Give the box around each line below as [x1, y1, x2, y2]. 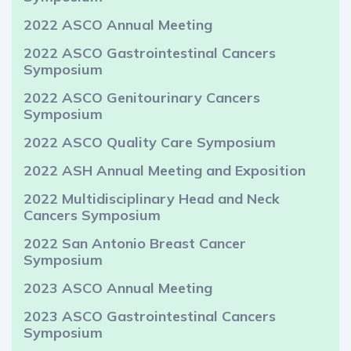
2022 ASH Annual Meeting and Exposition [24, 161, 306, 180]
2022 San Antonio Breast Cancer [24, 234, 246, 253]
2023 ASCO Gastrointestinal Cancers [24, 307, 276, 326]
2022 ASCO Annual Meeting [24, 16, 212, 34]
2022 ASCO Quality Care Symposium [24, 133, 276, 152]
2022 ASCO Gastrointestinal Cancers [24, 44, 276, 63]
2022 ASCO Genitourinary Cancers [24, 89, 260, 107]
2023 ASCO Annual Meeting [24, 279, 212, 298]
